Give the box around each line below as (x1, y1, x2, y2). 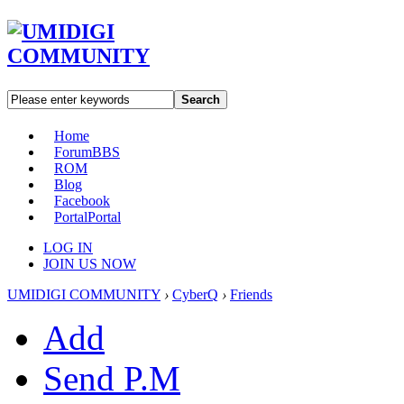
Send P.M (43, 358, 180, 398)
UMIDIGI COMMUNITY (7, 286, 161, 302)
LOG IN (43, 239, 93, 255)
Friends (230, 286, 272, 302)
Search (181, 92, 220, 106)
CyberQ (172, 286, 218, 302)
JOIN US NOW (43, 255, 136, 271)
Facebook (54, 192, 110, 208)
